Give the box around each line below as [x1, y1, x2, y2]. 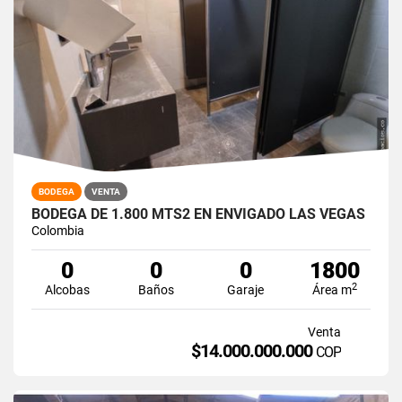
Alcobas [44, 282, 90, 297]
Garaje [227, 282, 265, 297]
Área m [312, 282, 353, 297]
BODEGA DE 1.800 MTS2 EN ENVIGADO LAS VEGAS [31, 205, 365, 223]
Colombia [31, 223, 84, 238]
